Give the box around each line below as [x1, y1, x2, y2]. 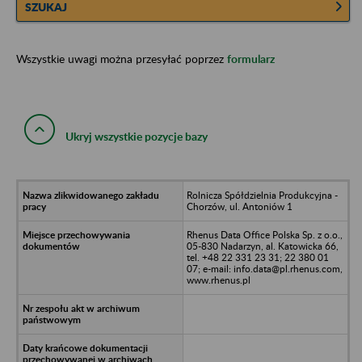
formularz [227, 51, 275, 65]
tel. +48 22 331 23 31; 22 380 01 [186, 250, 329, 263]
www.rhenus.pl [186, 273, 250, 286]
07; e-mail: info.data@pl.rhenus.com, [186, 262, 343, 275]
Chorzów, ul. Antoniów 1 [186, 200, 293, 213]
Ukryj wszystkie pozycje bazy [65, 128, 208, 143]
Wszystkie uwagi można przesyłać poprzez [16, 51, 227, 65]
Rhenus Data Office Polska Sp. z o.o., [186, 228, 343, 241]
